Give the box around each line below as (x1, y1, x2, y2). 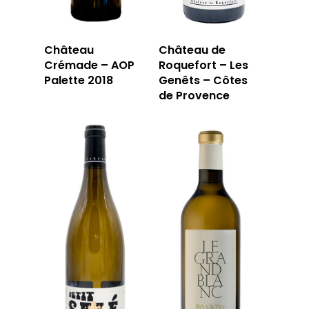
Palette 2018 (44, 72, 113, 88)
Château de (159, 42, 226, 58)
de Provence (159, 88, 230, 103)
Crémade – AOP (44, 57, 134, 73)
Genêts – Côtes (159, 72, 248, 88)
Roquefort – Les (159, 57, 249, 73)
